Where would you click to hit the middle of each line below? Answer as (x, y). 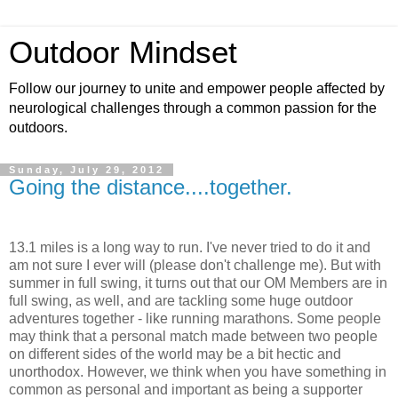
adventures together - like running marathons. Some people (195, 318)
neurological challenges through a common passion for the (193, 108)
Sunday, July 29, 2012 (87, 170)
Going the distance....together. (151, 187)
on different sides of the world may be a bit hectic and (175, 354)
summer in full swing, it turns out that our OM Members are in (198, 283)
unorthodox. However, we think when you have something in (198, 371)
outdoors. (38, 127)
